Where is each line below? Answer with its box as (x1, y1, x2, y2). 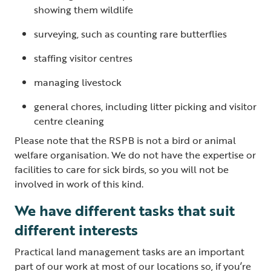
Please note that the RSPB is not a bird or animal (15, 132, 236, 148)
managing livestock (34, 74, 124, 90)
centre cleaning (34, 113, 106, 128)
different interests (15, 218, 138, 240)
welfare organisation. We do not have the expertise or (15, 147, 256, 162)
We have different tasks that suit (15, 199, 235, 221)
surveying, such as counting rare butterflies (34, 26, 229, 41)
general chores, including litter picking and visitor (34, 99, 256, 114)
